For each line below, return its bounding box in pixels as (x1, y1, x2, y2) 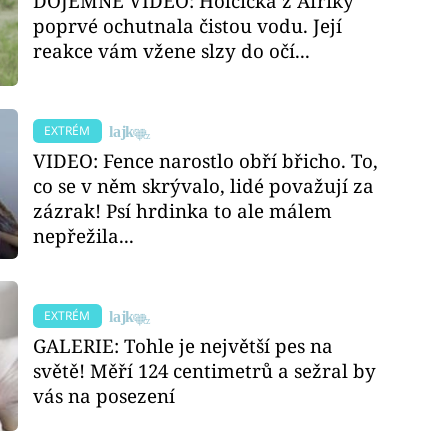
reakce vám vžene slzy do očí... (33, 38, 311, 64)
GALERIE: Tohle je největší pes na (33, 333, 334, 359)
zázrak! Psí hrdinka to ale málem (33, 198, 333, 224)
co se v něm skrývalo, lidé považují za (33, 173, 375, 199)
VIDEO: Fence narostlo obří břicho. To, (33, 148, 379, 174)
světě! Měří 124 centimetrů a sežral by (33, 358, 377, 384)
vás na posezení (33, 383, 176, 409)
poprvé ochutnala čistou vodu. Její (33, 13, 343, 39)
